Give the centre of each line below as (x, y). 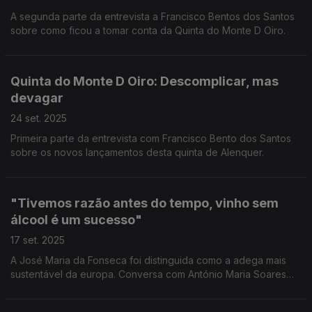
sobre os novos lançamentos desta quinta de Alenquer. (137, 152)
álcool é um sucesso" (76, 220)
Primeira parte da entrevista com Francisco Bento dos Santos (151, 138)
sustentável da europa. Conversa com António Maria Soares (148, 274)
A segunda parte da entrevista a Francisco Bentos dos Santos (153, 16)
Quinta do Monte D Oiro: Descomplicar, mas (145, 81)
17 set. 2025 (38, 240)
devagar (37, 98)
